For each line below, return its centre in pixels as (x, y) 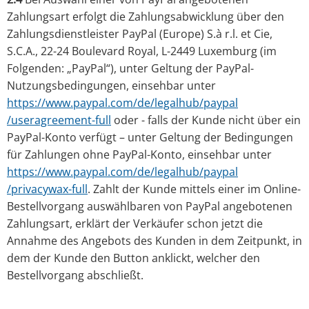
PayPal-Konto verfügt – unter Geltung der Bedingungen (150, 138)
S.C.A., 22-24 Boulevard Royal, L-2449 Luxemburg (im (142, 51)
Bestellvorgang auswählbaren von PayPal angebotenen (150, 207)
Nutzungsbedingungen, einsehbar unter (111, 86)
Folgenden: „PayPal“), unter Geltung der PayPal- (130, 69)
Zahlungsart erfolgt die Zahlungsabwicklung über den (146, 17)
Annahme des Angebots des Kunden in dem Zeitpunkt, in (154, 241)
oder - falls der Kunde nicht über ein (206, 120)
